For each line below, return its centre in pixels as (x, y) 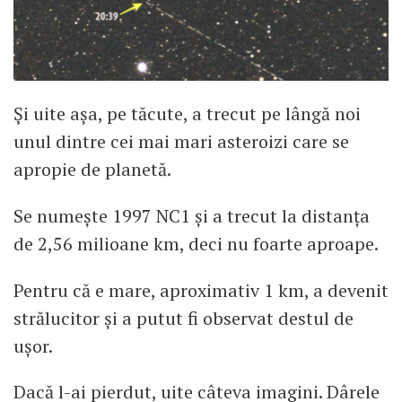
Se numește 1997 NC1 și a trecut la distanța (192, 215)
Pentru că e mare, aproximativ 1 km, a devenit (201, 290)
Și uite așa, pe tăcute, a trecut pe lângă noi (187, 113)
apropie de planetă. (92, 169)
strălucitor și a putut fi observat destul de (184, 318)
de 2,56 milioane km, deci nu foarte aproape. (196, 243)
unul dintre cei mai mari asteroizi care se (181, 141)
